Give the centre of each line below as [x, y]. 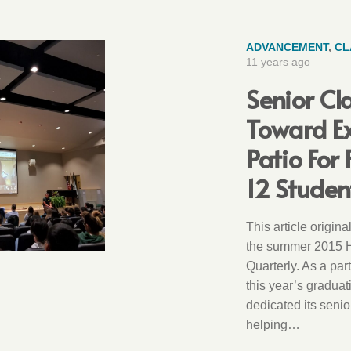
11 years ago [279, 62]
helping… [273, 325]
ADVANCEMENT [288, 47]
